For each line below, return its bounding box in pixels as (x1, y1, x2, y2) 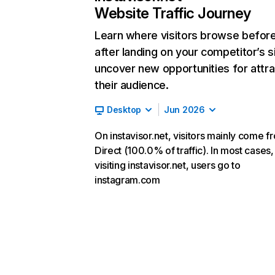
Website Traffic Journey (95, 4, 251, 22)
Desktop (107, 104, 142, 115)
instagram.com (95, 174, 160, 186)
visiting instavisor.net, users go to (95, 159, 241, 171)
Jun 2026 (164, 104, 205, 115)
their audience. (95, 79, 169, 91)
